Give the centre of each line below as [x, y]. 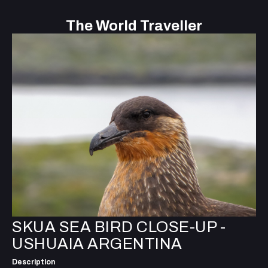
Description [33, 262]
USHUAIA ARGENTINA [97, 243]
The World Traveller [134, 26]
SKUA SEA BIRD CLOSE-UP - [119, 227]
